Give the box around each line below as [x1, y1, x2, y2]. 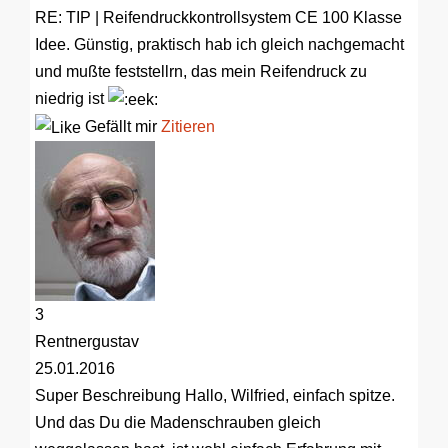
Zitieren [161, 117, 215, 135]
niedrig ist [35, 89, 108, 107]
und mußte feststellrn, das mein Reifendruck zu [35, 62, 367, 80]
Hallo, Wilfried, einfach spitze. [181, 387, 395, 405]
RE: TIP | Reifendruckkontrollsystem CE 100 [35, 8, 349, 26]
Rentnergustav [35, 333, 139, 351]
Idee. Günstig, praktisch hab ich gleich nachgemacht [35, 35, 404, 53]
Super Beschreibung [35, 387, 181, 405]
